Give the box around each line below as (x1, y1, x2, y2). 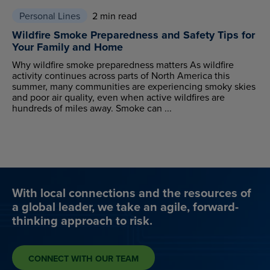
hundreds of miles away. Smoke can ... (12, 101, 172, 115)
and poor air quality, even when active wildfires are (12, 90, 225, 104)
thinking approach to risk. (12, 211, 152, 229)
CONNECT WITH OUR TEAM (28, 251, 139, 265)
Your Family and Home (12, 39, 123, 55)
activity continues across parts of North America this (12, 68, 230, 82)
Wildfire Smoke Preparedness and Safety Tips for (12, 27, 255, 43)
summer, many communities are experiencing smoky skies (12, 79, 256, 93)
